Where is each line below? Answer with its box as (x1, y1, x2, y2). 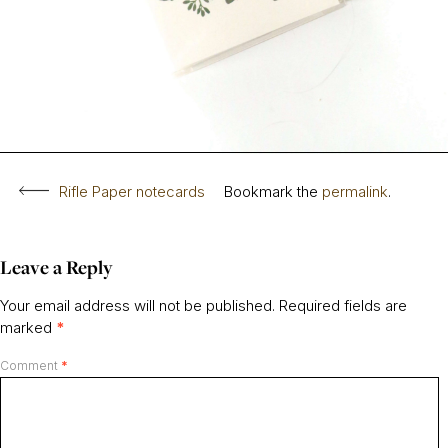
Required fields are (279, 295, 407, 315)
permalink (322, 181, 388, 201)
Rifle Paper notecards (59, 181, 205, 201)
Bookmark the (224, 181, 322, 201)
